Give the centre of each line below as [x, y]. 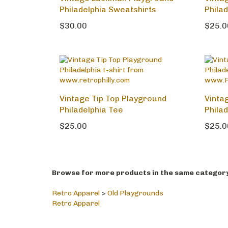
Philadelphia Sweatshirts [108, 11]
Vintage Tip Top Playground [113, 100]
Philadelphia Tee [91, 111]
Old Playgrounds [135, 195]
